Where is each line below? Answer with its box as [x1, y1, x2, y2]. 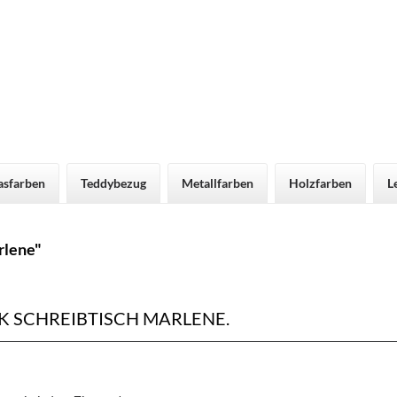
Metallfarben [182, 175, 253, 191]
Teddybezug [81, 175, 146, 191]
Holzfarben [289, 175, 352, 191]
